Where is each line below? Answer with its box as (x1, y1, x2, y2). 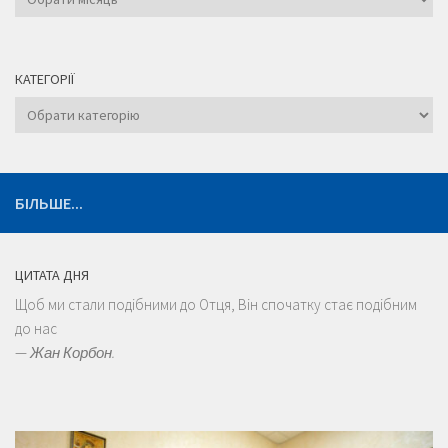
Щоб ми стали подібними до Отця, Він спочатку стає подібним (15, 294, 417, 314)
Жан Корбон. (30, 342, 115, 362)
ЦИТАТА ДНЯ (15, 265, 89, 284)
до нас (15, 318, 57, 338)
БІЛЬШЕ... (15, 192, 83, 213)
